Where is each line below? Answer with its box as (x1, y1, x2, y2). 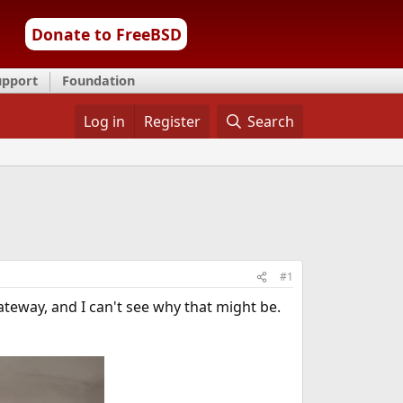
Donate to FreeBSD (31, 23, 182, 45)
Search (247, 112, 295, 131)
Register (143, 112, 201, 131)
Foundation (62, 72, 135, 89)
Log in (83, 112, 125, 131)
